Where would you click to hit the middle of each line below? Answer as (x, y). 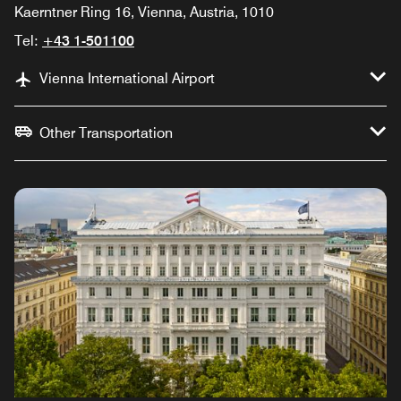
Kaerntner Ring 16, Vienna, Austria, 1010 (144, 12)
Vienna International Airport (127, 78)
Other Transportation (106, 132)
